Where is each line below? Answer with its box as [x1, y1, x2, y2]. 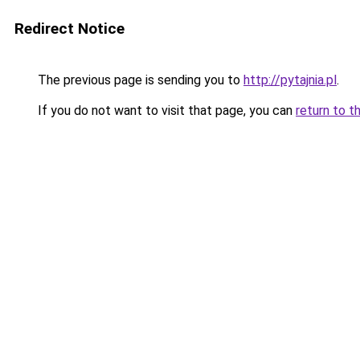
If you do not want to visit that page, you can [35, 103, 296, 118]
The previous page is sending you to [35, 72, 243, 88]
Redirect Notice [14, 19, 125, 38]
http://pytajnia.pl [243, 72, 337, 88]
